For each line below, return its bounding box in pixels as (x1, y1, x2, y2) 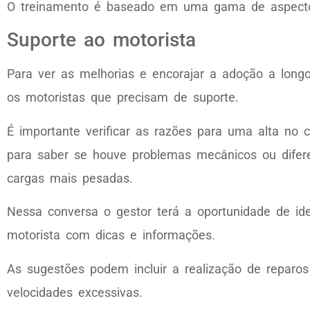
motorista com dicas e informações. (7, 228, 215, 243)
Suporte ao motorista (7, 28, 196, 52)
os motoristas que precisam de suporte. (7, 90, 239, 105)
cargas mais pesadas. (7, 170, 133, 185)
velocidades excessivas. (7, 284, 143, 300)
